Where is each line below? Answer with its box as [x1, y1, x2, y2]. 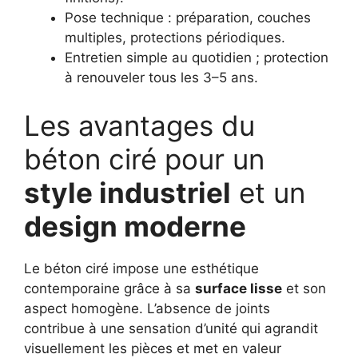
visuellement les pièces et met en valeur [24, 340, 281, 356]
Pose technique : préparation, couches [65, 10, 311, 26]
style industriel [24, 175, 231, 209]
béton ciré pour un [24, 141, 265, 176]
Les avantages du [24, 108, 255, 142]
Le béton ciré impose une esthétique [24, 260, 259, 276]
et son [282, 280, 326, 296]
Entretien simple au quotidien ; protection [65, 50, 328, 66]
